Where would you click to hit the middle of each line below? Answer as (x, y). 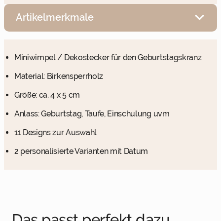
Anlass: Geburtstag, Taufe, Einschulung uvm (92, 113)
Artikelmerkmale (55, 18)
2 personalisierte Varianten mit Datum (81, 151)
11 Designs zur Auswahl (55, 132)
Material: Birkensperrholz (59, 76)
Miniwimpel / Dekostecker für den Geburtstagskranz (108, 57)
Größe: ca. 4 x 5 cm (47, 95)
